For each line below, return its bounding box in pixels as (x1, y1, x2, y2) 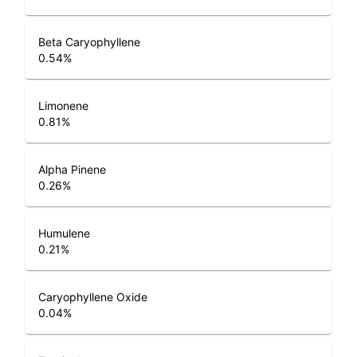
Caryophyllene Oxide (38, 289, 147, 304)
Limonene (38, 98, 88, 112)
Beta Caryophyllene (38, 34, 140, 49)
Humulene (38, 226, 90, 240)
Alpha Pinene (38, 162, 106, 176)
